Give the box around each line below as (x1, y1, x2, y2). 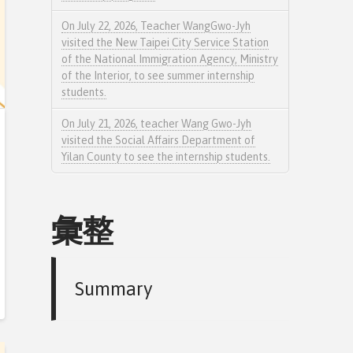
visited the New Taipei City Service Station (61, 35, 269, 49)
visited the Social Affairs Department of (61, 134, 256, 147)
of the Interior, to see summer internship (61, 69, 255, 82)
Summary (75, 278, 154, 300)
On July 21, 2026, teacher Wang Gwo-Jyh (61, 117, 252, 131)
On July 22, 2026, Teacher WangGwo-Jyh (61, 19, 251, 32)
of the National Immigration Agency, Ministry (61, 52, 279, 65)
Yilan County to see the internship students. (61, 150, 271, 164)
